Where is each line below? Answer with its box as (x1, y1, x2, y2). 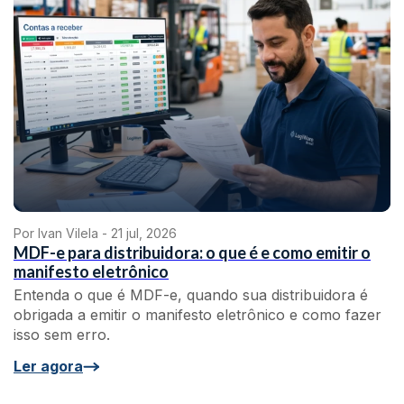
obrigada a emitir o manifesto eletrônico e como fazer (14, 306, 381, 324)
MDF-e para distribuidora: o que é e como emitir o (14, 243, 371, 262)
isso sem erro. (14, 326, 110, 344)
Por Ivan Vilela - (14, 225, 111, 241)
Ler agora (14, 357, 83, 375)
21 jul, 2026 (111, 225, 177, 241)
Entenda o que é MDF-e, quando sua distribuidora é (14, 286, 368, 304)
